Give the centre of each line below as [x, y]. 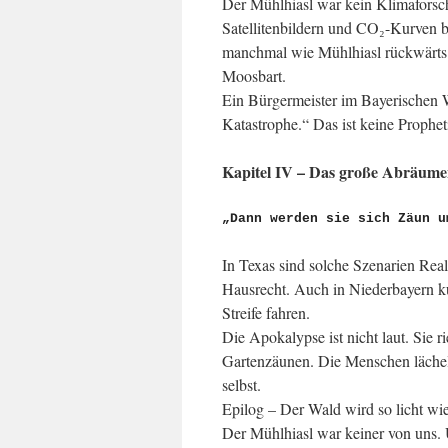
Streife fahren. [266, 312]
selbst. [241, 384]
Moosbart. [254, 75]
